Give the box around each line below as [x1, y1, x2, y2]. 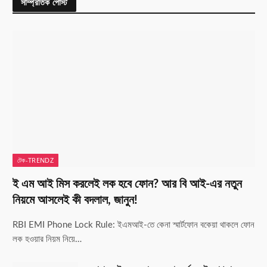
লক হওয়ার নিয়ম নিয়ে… [13, 235, 82, 244]
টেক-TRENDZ [17, 156, 54, 165]
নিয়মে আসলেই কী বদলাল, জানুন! [13, 194, 138, 207]
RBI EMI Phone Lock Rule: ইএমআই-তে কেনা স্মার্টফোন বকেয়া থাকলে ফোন [13, 221, 254, 230]
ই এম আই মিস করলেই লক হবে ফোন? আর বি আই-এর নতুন [13, 178, 242, 191]
